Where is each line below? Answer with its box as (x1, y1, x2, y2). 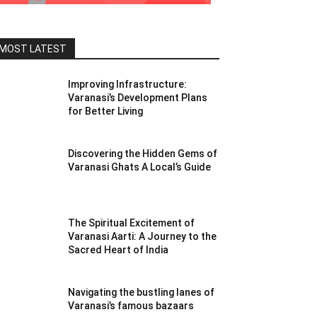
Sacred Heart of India (68, 243, 169, 255)
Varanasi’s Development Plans (68, 91, 208, 103)
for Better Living (68, 105, 144, 117)
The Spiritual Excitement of (68, 217, 195, 229)
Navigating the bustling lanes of (68, 286, 215, 298)
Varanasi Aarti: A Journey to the (68, 230, 217, 242)
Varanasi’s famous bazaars (68, 299, 195, 311)
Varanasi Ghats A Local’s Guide (68, 161, 212, 173)
